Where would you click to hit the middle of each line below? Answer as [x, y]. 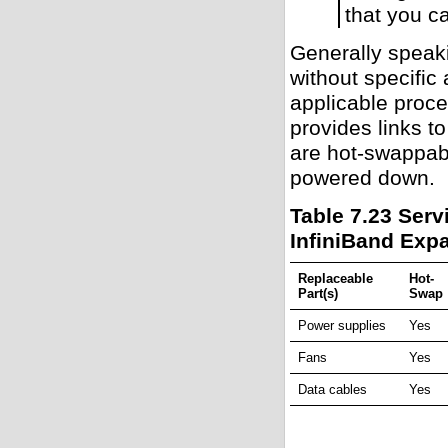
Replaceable [335, 279]
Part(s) [318, 294]
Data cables [332, 390]
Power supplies [342, 326]
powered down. [362, 178]
